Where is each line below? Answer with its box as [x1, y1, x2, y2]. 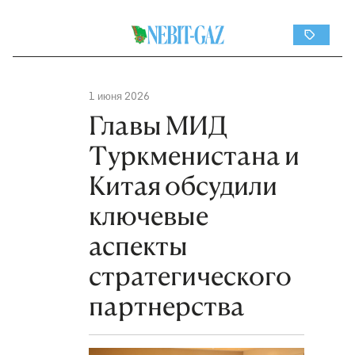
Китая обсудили [89, 170, 277, 201]
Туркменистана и [89, 140, 300, 171]
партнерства [89, 291, 245, 322]
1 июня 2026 [89, 90, 150, 102]
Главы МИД [89, 110, 227, 141]
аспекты [89, 231, 188, 261]
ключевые [89, 200, 208, 231]
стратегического [89, 261, 292, 292]
